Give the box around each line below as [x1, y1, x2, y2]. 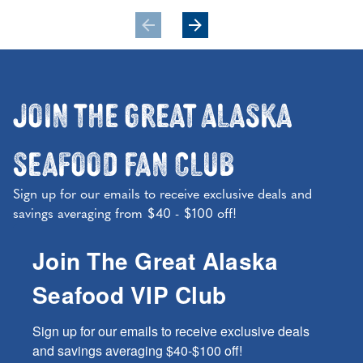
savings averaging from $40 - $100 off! [13, 208, 237, 222]
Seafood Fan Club [13, 139, 234, 185]
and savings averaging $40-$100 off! [32, 341, 242, 361]
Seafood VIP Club [32, 278, 226, 312]
